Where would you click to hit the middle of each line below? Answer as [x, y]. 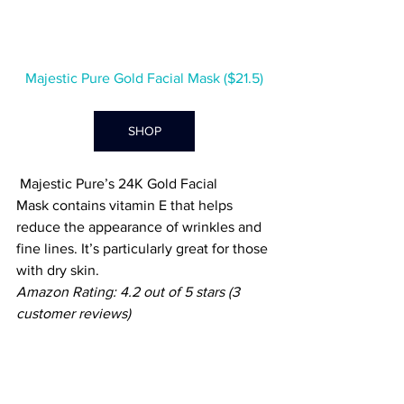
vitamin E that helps [171, 206]
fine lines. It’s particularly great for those [144, 249]
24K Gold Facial [170, 184]
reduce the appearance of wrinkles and [141, 227]
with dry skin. [60, 271]
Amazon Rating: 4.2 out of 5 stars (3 [130, 292]
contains [77, 206]
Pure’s [95, 184]
